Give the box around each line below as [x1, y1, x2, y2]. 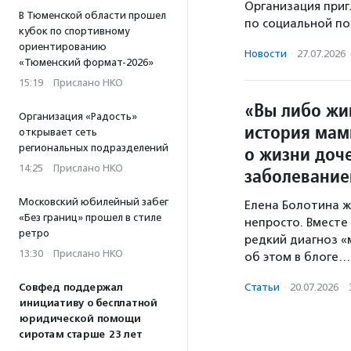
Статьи [244, 281, 280, 294]
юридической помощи [19, 313, 140, 325]
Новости [244, 48, 287, 60]
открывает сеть [19, 126, 97, 138]
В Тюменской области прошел [19, 9, 166, 21]
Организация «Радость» [19, 110, 137, 122]
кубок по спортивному [19, 25, 129, 37]
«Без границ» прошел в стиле [19, 212, 161, 223]
